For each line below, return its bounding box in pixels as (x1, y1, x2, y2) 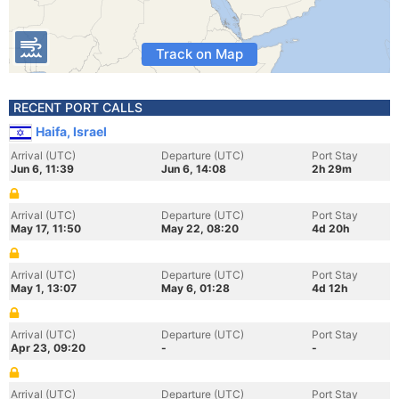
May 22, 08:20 (161, 222, 239, 235)
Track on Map (156, 45, 243, 62)
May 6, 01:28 (161, 281, 230, 295)
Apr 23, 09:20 (11, 341, 85, 354)
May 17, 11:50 (11, 222, 81, 235)
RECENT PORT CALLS (13, 100, 142, 115)
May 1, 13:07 (11, 281, 77, 295)
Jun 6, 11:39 (11, 162, 74, 175)
